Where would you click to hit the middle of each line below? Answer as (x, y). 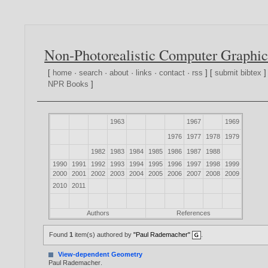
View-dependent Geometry (100, 255)
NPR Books (68, 84)
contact (172, 73)
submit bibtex (238, 73)
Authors (98, 213)
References (194, 213)
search (91, 73)
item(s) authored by (103, 235)
